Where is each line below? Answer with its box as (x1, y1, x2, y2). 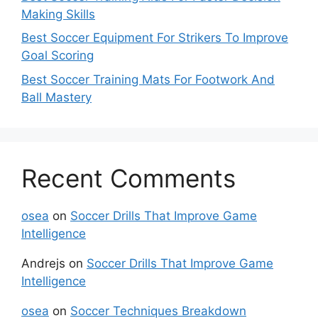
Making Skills (21, 6, 95, 21)
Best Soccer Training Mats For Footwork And (21, 72, 275, 87)
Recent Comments (21, 163, 236, 193)
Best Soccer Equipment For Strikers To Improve (21, 31, 288, 45)
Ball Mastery (21, 89, 92, 104)
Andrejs (21, 256, 65, 270)
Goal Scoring (21, 48, 94, 63)
